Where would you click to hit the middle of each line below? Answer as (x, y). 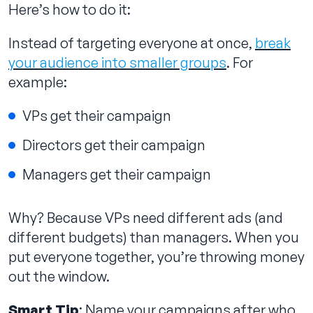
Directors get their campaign (114, 145)
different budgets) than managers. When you (154, 237)
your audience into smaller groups (117, 62)
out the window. (59, 276)
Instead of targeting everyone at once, (132, 43)
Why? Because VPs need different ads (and (146, 217)
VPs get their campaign (97, 115)
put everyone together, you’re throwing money (156, 256)
